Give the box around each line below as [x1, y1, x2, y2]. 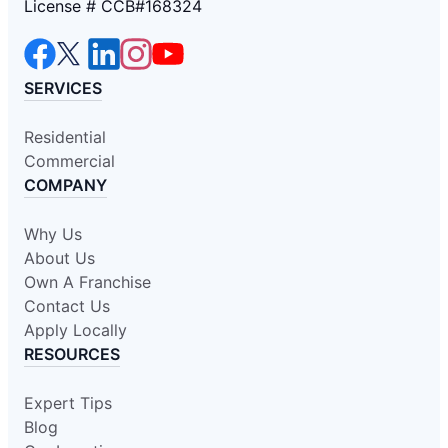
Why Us [24, 223, 82, 244]
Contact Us [24, 295, 110, 316]
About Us [24, 247, 95, 268]
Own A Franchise [24, 271, 151, 292]
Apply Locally [24, 319, 127, 340]
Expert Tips [24, 392, 112, 413]
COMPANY [24, 174, 107, 195]
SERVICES [24, 77, 102, 98]
